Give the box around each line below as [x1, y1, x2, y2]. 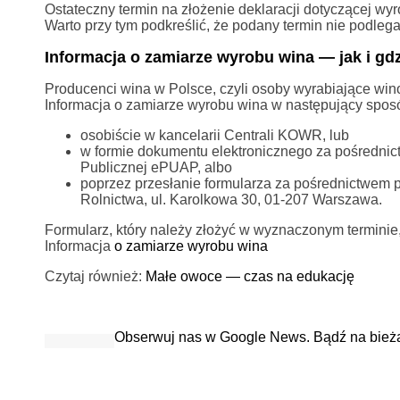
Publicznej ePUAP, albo [79, 159, 232, 175]
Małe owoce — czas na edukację [145, 268, 354, 284]
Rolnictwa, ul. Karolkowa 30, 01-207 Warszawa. [79, 191, 382, 207]
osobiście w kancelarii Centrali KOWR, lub [79, 127, 349, 143]
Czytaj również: [44, 268, 146, 284]
